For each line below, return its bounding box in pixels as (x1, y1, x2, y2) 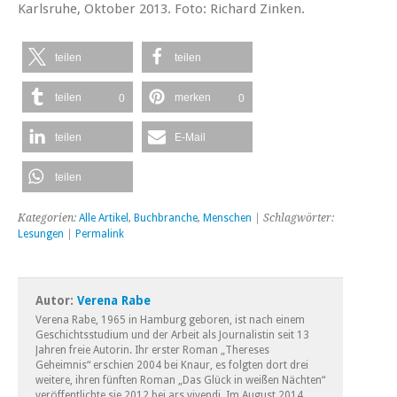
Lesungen (18, 227, 64, 240)
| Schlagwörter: (252, 211, 334, 224)
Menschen (203, 211, 252, 224)
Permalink (75, 227, 124, 240)
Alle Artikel (79, 211, 128, 224)
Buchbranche (134, 211, 198, 224)
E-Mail (175, 130, 206, 144)
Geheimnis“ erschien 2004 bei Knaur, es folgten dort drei (35, 358, 308, 371)
